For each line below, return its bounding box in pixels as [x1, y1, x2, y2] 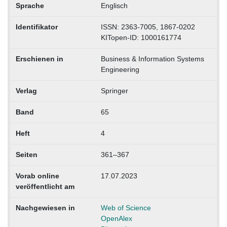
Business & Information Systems [100, 55, 204, 63]
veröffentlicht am [15, 182, 74, 191]
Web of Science [100, 204, 151, 212]
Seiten [15, 150, 37, 159]
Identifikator [15, 23, 58, 31]
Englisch [100, 2, 128, 10]
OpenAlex [100, 214, 132, 223]
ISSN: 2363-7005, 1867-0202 [100, 23, 195, 31]
